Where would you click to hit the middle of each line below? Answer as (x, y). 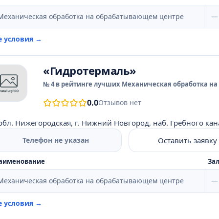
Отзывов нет (120, 102)
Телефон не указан (56, 140)
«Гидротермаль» (90, 70)
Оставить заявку (188, 140)
